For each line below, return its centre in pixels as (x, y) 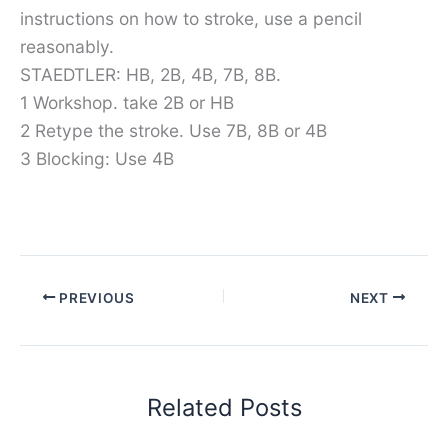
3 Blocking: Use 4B (97, 159)
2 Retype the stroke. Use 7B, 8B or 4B (173, 131)
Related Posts (224, 408)
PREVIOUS (95, 297)
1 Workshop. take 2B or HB (127, 103)
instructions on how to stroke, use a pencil (191, 19)
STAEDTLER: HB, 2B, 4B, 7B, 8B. (150, 75)
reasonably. (67, 47)
